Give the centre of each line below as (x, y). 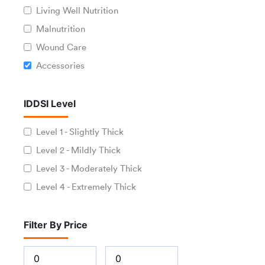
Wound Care (61, 46)
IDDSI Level (50, 103)
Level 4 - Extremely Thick (86, 186)
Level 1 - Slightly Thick (80, 131)
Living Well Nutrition (77, 10)
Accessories (60, 65)
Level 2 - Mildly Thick (78, 149)
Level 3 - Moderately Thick (89, 168)
